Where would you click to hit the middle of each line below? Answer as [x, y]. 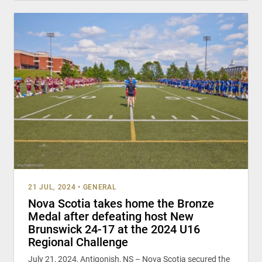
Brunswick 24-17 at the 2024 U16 [114, 229]
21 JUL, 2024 [52, 187]
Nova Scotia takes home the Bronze [121, 203]
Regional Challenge [78, 242]
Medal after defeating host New [111, 216]
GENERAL [100, 187]
